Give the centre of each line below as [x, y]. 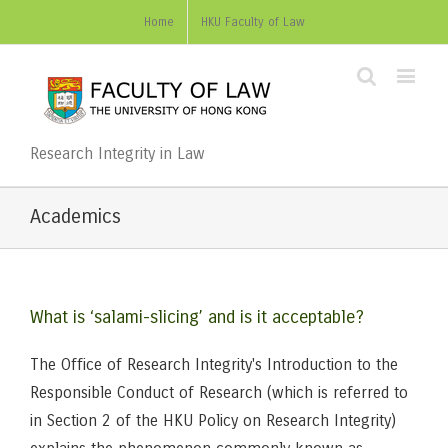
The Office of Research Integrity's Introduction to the [214, 364]
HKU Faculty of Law [252, 22]
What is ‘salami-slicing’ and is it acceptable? [197, 317]
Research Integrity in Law [117, 153]
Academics [75, 216]
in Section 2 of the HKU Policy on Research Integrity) [213, 420]
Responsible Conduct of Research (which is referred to [219, 392]
